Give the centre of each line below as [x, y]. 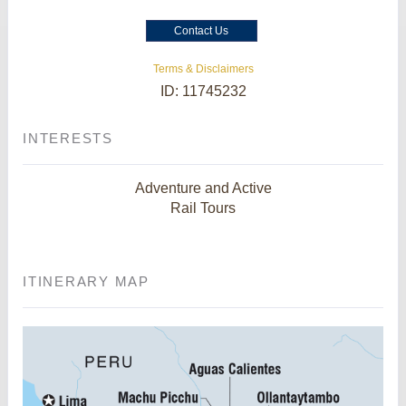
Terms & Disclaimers [203, 68]
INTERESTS [68, 138]
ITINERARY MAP [86, 281]
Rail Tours [203, 208]
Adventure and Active [203, 188]
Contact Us [201, 30]
